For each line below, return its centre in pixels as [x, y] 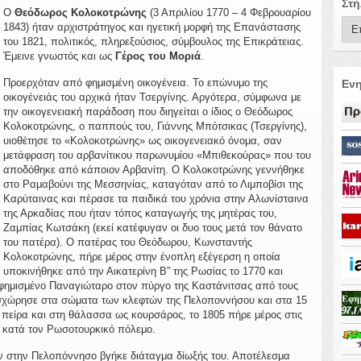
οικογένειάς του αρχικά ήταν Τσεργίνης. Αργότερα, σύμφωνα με [152, 97]
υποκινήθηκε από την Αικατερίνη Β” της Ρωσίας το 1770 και [143, 271]
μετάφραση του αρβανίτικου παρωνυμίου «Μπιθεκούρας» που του [157, 155]
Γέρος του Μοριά [158, 56]
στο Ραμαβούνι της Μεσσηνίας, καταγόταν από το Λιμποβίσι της [153, 184]
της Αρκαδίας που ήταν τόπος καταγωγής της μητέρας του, [140, 213]
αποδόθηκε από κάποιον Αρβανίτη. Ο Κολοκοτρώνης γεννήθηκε [154, 170]
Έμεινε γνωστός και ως [59, 56]
